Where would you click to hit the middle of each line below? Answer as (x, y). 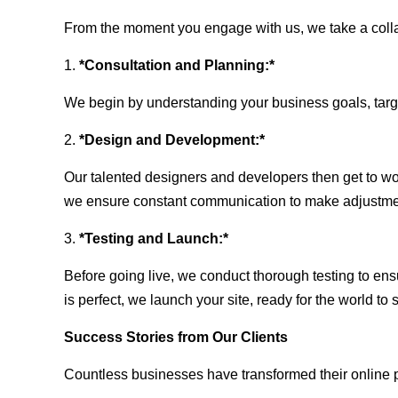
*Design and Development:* (172, 140)
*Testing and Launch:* (154, 239)
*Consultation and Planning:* (177, 66)
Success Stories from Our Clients (176, 338)
